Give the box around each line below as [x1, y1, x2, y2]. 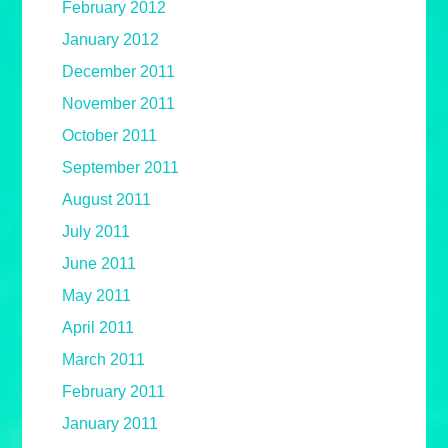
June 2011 [62, 255, 137, 273]
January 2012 [62, 31, 160, 49]
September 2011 [62, 159, 180, 177]
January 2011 [62, 415, 159, 433]
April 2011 [62, 319, 135, 337]
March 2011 [62, 351, 146, 369]
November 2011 [62, 95, 176, 113]
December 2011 [62, 63, 176, 81]
